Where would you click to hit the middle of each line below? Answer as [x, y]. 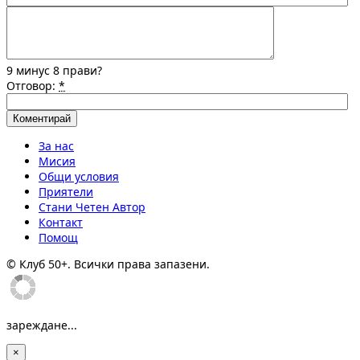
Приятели [66, 192]
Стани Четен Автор [92, 207]
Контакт [61, 223]
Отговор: [33, 86]
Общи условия [79, 177]
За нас [56, 146]
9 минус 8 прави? [54, 71]
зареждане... [42, 325]
